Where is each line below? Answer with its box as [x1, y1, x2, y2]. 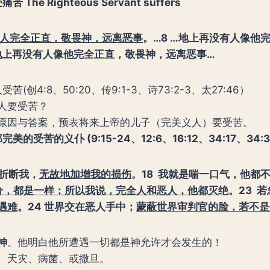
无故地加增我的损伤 [39, 168, 131, 180]
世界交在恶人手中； [44, 200, 136, 213]
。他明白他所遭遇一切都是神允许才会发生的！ [7, 236, 222, 248]
